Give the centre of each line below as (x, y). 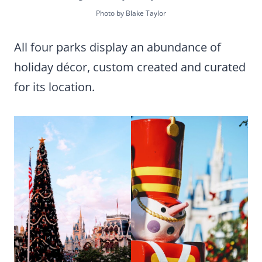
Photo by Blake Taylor (131, 13)
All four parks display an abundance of (118, 47)
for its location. (54, 87)
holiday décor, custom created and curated (130, 67)
